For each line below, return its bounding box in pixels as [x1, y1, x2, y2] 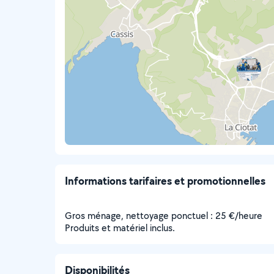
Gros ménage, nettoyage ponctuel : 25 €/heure [65, 209, 262, 222]
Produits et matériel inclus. [65, 221, 175, 234]
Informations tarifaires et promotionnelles [65, 173, 265, 188]
